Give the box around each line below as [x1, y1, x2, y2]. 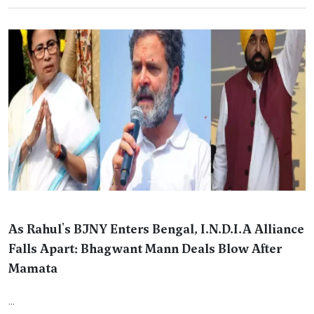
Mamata [8, 260, 57, 277]
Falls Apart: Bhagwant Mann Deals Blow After [8, 240, 282, 257]
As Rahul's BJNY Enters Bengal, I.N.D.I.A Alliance [8, 221, 304, 238]
